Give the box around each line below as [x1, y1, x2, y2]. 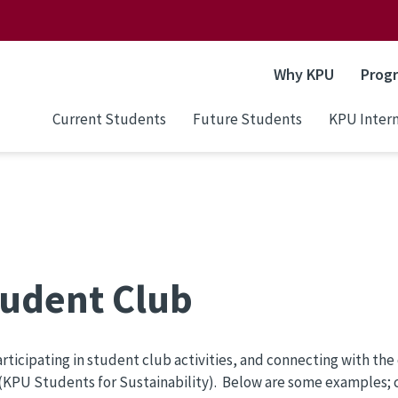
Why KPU [274, 64, 334, 84]
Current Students [52, 108, 166, 129]
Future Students [193, 108, 302, 129]
